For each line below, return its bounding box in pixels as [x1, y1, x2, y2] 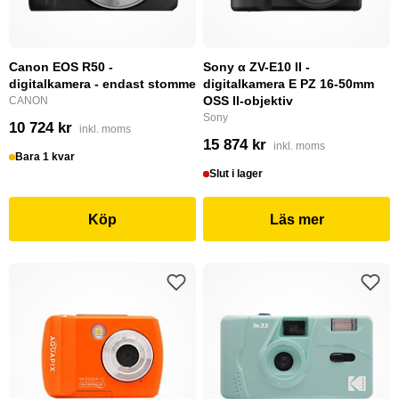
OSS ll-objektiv [203, 94, 293, 108]
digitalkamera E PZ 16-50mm [203, 77, 374, 91]
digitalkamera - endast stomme [9, 77, 196, 91]
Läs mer [269, 211, 324, 227]
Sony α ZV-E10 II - [203, 60, 310, 74]
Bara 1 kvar [15, 151, 76, 163]
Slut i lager [209, 167, 264, 180]
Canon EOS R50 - [9, 60, 113, 74]
